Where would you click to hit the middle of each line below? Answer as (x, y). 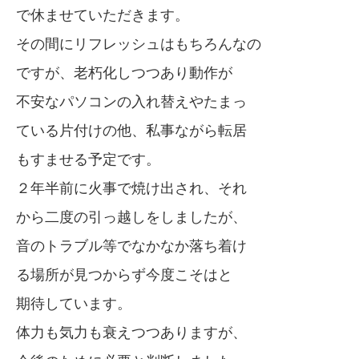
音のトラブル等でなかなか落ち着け (131, 246)
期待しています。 (74, 304)
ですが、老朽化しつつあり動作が (124, 73)
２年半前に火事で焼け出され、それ (131, 188)
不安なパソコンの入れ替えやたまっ (131, 102)
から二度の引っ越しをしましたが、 (131, 217)
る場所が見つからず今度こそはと (124, 275)
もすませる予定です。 (88, 159)
